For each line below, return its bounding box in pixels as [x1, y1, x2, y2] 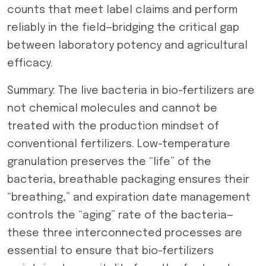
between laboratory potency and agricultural [7, 40, 248, 51]
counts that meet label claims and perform [7, 5, 237, 15]
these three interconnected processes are [7, 228, 242, 239]
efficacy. [7, 58, 53, 69]
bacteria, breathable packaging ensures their [7, 175, 249, 185]
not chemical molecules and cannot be [7, 103, 217, 114]
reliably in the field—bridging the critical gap [7, 23, 239, 33]
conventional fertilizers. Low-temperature [7, 139, 230, 150]
